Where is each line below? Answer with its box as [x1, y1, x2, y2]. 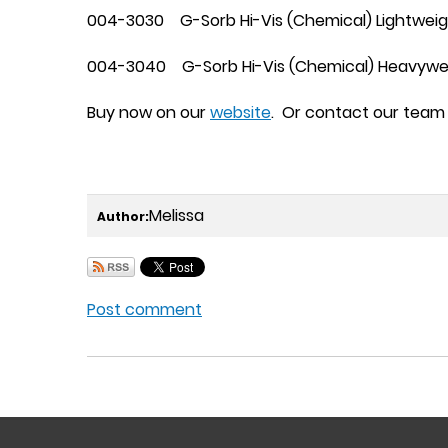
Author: [97, 208, 149, 225]
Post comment [87, 298, 202, 321]
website [210, 101, 271, 124]
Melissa [149, 204, 204, 227]
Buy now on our [87, 101, 210, 124]
